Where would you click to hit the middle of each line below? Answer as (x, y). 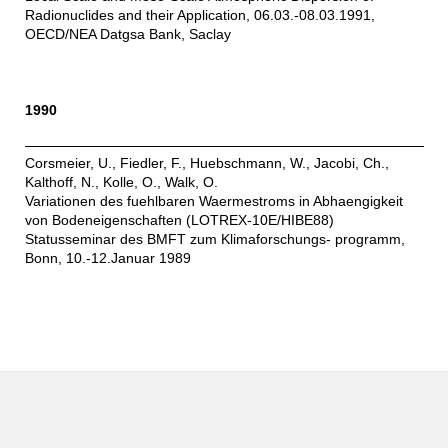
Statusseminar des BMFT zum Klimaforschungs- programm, (214, 239)
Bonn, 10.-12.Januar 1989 (107, 258)
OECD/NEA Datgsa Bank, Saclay (127, 34)
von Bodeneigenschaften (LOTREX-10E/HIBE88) (179, 220)
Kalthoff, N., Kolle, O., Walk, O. (121, 182)
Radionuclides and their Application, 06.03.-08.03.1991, (199, 15)
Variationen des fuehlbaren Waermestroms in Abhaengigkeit (213, 201)
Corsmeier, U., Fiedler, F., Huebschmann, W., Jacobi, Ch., (206, 163)
